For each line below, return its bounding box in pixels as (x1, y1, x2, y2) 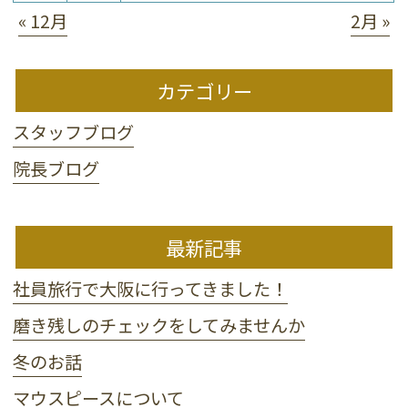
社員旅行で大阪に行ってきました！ (13, 275, 289, 301)
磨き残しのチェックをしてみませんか (13, 311, 306, 338)
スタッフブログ (13, 119, 135, 146)
